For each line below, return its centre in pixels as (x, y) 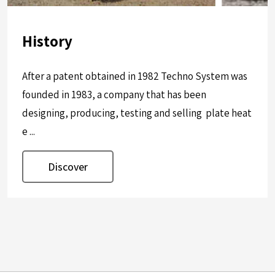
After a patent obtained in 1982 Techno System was (135, 76)
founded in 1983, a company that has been (114, 95)
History (47, 41)
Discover (68, 167)
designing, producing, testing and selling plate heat (137, 113)
